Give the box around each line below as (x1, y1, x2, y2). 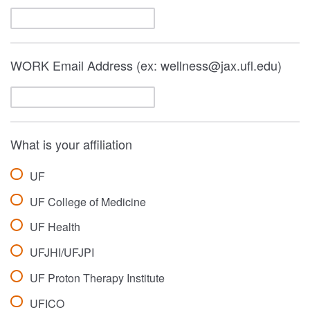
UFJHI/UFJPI (29, 244, 94, 261)
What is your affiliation (10, 134, 132, 153)
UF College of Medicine (29, 193, 146, 210)
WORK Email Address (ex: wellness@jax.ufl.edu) (10, 55, 282, 74)
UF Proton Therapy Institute (29, 270, 165, 286)
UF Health (29, 219, 80, 235)
